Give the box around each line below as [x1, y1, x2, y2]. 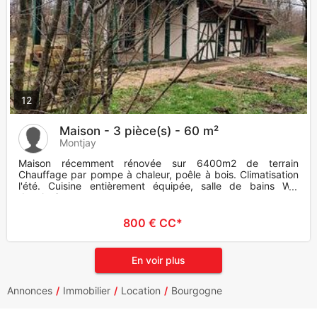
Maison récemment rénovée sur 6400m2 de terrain [18, 157, 299, 170]
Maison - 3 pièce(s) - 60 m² [59, 124, 219, 139]
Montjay [59, 137, 96, 149]
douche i [18, 191, 58, 204]
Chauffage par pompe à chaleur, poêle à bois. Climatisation [18, 168, 299, 181]
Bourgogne [171, 284, 222, 297]
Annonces [7, 284, 52, 297]
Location [121, 284, 161, 297]
